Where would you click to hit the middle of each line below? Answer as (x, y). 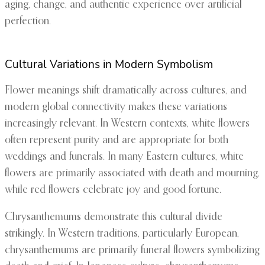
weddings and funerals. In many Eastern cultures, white (124, 157)
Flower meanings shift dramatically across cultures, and (126, 91)
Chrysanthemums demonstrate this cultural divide (114, 217)
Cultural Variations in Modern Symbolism (109, 65)
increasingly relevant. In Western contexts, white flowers (127, 124)
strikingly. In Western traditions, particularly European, (122, 234)
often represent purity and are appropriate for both (117, 140)
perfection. (28, 22)
